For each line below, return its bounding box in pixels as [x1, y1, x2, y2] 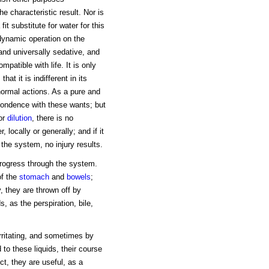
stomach [19, 172, 49, 182]
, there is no [31, 113, 73, 123]
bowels [66, 172, 91, 182]
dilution [7, 113, 32, 123]
